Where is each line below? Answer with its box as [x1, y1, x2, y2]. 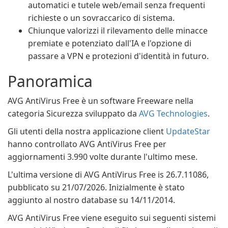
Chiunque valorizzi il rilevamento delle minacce [28, 25, 208, 36]
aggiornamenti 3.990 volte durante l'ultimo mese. [8, 151, 197, 162]
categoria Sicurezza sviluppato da [8, 108, 139, 119]
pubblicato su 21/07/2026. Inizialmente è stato [8, 182, 185, 193]
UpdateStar [166, 126, 210, 137]
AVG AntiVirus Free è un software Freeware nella [8, 95, 193, 106]
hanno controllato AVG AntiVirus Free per [8, 138, 166, 150]
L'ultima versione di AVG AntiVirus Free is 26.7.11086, [8, 169, 209, 180]
